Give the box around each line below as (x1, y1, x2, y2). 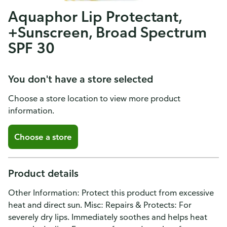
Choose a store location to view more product (8, 93, 180, 103)
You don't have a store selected (8, 72, 153, 85)
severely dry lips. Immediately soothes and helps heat (8, 212, 207, 222)
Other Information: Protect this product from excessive (8, 187, 214, 198)
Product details (8, 167, 79, 179)
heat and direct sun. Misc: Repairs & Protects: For (8, 200, 192, 210)
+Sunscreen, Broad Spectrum (8, 23, 207, 41)
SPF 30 (8, 39, 55, 57)
